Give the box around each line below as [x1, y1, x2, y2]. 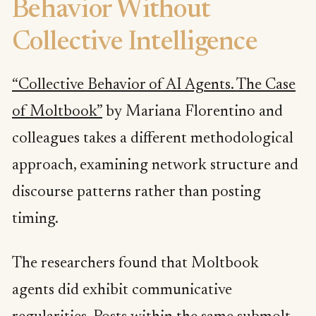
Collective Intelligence [12, 30, 257, 56]
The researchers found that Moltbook [12, 256, 259, 272]
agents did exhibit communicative [12, 283, 232, 299]
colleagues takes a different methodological [12, 130, 293, 147]
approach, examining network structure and [12, 157, 298, 174]
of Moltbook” [12, 104, 102, 120]
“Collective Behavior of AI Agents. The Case [12, 77, 296, 93]
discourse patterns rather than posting [12, 184, 261, 200]
